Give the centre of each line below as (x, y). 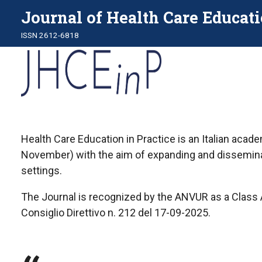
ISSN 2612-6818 (50, 35)
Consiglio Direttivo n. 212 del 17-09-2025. (116, 213)
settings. (42, 170)
